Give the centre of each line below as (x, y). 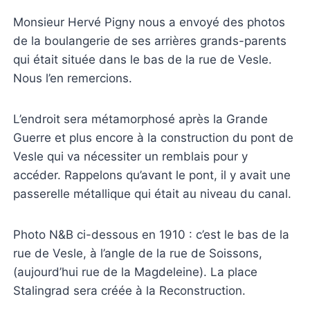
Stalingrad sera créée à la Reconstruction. (130, 290)
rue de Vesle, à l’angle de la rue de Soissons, (138, 253)
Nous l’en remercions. (73, 78)
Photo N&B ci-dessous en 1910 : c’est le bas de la (152, 234)
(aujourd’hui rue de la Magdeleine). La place (136, 272)
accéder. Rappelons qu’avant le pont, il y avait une (152, 175)
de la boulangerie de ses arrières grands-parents (150, 40)
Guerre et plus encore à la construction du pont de (154, 137)
